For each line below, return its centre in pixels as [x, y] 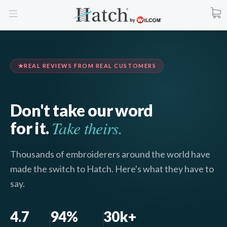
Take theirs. [87, 128]
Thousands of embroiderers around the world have [110, 154]
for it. [31, 128]
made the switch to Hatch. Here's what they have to [112, 168]
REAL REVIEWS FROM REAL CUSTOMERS [90, 66]
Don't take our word [82, 110]
